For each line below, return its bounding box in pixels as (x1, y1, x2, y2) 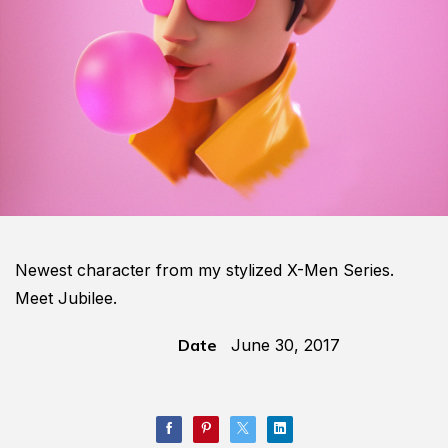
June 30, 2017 (231, 335, 340, 355)
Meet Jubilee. (15, 288, 117, 308)
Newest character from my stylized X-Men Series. (15, 260, 394, 280)
